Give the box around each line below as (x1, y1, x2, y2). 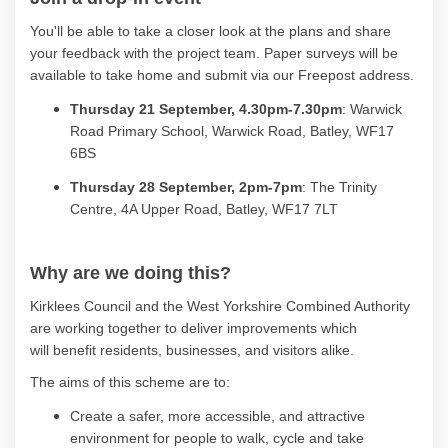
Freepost (298, 66, 355, 83)
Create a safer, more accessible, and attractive (70, 407, 365, 424)
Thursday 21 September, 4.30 (70, 100, 267, 117)
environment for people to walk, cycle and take (70, 429, 364, 446)
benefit (53, 341, 96, 358)
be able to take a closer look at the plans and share (63, 22, 391, 39)
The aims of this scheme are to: (30, 373, 230, 390)
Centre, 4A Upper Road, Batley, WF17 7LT (70, 200, 342, 217)
